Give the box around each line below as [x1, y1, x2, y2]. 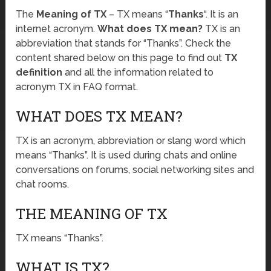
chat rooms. [16, 178, 70, 191]
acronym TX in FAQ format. [16, 81, 139, 93]
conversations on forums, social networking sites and [16, 164, 255, 176]
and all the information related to [62, 67, 214, 79]
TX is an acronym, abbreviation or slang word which [16, 135, 246, 147]
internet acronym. [16, 23, 98, 35]
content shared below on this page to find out [16, 52, 225, 64]
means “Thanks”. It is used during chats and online [16, 149, 238, 162]
